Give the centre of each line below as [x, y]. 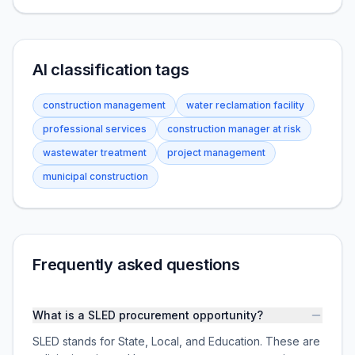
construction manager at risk [234, 129]
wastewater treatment [95, 153]
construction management [104, 105]
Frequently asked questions [136, 265]
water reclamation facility [245, 105]
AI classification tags [111, 70]
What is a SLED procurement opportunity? [148, 315]
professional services [95, 129]
